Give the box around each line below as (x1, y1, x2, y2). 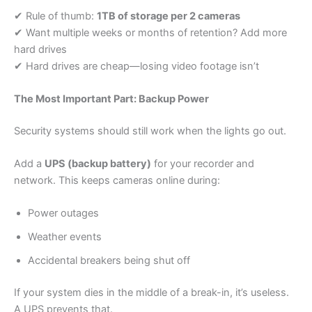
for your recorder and (151, 157, 254, 171)
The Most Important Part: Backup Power (14, 92, 209, 105)
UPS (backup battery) (45, 157, 151, 171)
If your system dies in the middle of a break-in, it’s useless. (14, 286, 289, 299)
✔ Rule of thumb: (14, 9, 97, 22)
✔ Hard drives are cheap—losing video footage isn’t (14, 59, 259, 72)
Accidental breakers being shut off (28, 254, 190, 267)
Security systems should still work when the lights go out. (14, 124, 286, 137)
